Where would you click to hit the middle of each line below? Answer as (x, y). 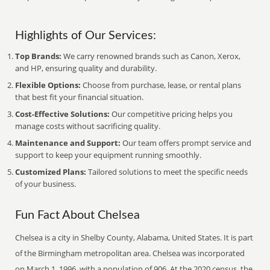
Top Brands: (39, 56)
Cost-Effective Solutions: (63, 114)
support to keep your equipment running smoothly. (108, 155)
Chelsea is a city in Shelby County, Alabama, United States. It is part (134, 237)
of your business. (46, 184)
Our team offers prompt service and (186, 143)
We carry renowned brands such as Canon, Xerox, (151, 56)
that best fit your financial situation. (80, 97)
